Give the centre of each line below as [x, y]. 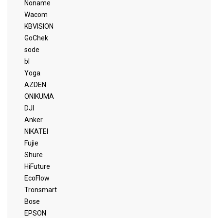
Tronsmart [41, 190]
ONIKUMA [39, 96]
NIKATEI [36, 131]
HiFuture [37, 166]
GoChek [36, 38]
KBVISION [39, 26]
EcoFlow [37, 178]
